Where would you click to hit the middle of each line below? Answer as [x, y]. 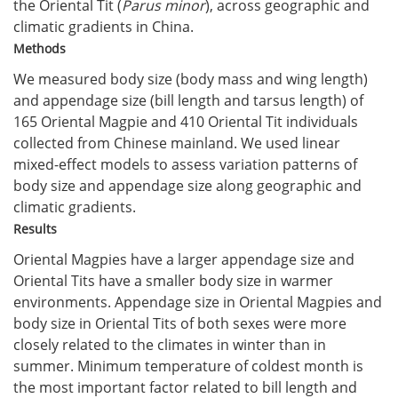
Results [35, 229]
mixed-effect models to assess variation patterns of [185, 164]
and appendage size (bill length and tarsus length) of [188, 100]
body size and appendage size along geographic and [187, 186]
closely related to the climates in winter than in [170, 345]
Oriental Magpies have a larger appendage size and [184, 259]
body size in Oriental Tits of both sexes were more [180, 323]
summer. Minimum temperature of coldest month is [188, 366]
